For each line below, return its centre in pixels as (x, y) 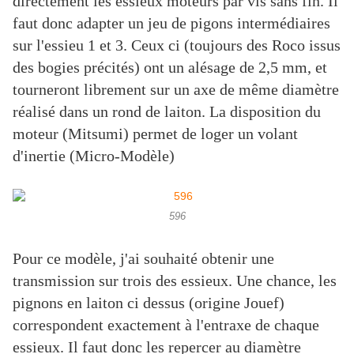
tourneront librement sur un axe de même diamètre (176, 90)
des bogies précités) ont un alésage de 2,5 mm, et (170, 68)
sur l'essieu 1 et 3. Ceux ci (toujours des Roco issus (177, 45)
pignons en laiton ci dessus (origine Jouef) (149, 303)
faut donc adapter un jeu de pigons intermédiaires (171, 23)
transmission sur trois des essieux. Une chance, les (175, 281)
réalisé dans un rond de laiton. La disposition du (167, 112)
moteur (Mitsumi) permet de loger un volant (155, 134)
